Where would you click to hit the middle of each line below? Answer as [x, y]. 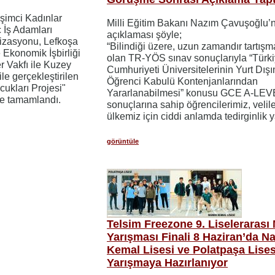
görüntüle [123, 141]
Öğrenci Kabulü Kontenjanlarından [183, 81]
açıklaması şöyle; [145, 34]
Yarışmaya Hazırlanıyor [168, 262]
